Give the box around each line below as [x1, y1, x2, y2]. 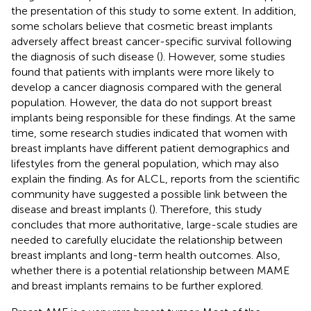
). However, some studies [160, 49, 285, 63]
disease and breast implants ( [11, 202, 152, 216]
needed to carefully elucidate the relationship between [11, 233, 283, 246]
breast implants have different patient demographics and [11, 141, 289, 155]
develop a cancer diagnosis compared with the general [11, 80, 282, 94]
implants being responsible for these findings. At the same [11, 110, 296, 124]
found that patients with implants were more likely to [11, 65, 274, 78]
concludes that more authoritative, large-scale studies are [11, 217, 298, 231]
